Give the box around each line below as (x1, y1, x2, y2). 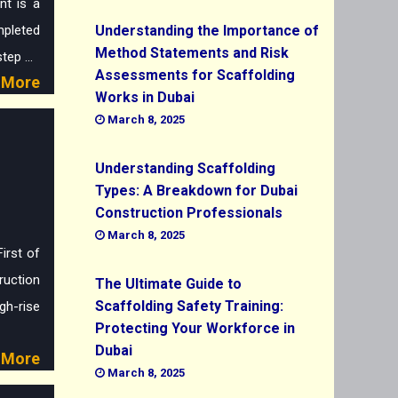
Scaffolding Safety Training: (95, 298, 283, 315)
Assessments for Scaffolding (95, 67, 295, 84)
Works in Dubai (95, 89, 195, 107)
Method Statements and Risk (95, 44, 289, 62)
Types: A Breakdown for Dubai (95, 182, 298, 200)
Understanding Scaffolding (95, 160, 275, 178)
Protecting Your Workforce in (95, 320, 295, 338)
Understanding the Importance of (95, 22, 319, 40)
